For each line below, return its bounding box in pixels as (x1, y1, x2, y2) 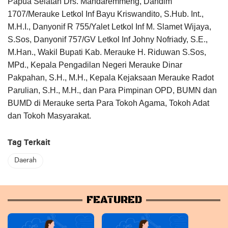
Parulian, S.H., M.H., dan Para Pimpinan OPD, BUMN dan (8, 86, 217, 95)
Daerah (14, 157, 37, 165)
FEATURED (86, 194, 142, 207)
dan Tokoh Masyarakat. (8, 111, 91, 121)
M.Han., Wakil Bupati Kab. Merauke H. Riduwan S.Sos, (8, 48, 206, 57)
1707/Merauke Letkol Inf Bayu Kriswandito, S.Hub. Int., (8, 10, 204, 19)
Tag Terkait (8, 139, 50, 148)
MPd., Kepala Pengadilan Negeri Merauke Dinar (8, 61, 182, 70)
